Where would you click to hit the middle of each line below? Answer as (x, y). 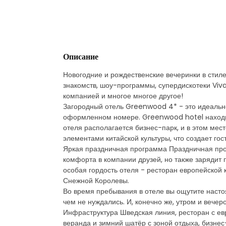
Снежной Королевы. (96, 180)
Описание (81, 56)
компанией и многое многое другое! (123, 96)
